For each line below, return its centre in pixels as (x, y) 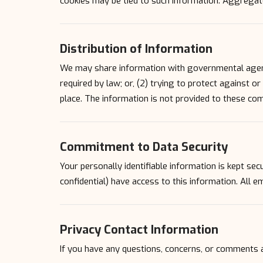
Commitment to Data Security (144, 147)
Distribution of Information (136, 49)
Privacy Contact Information (139, 230)
